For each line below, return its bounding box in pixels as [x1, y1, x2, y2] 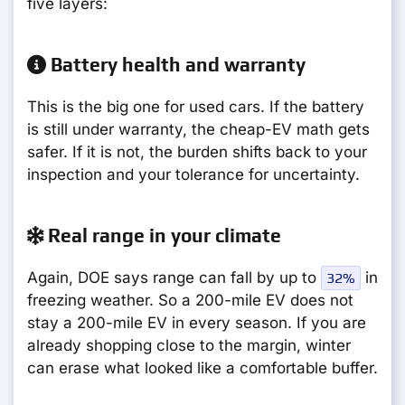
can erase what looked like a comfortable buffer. [27, 359, 378, 378]
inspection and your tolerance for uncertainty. [27, 165, 360, 184]
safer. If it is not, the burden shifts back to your [27, 143, 367, 162]
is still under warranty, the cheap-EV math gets [27, 120, 370, 139]
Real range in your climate [43, 224, 281, 248]
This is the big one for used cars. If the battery [27, 98, 364, 117]
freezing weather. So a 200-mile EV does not [27, 291, 353, 310]
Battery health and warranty [46, 53, 306, 77]
